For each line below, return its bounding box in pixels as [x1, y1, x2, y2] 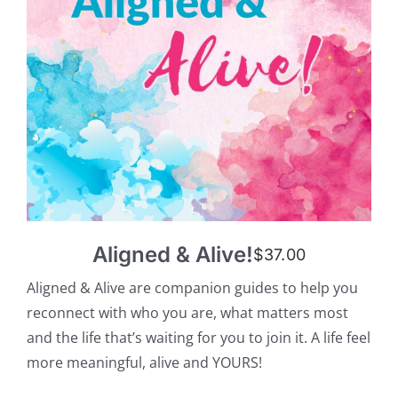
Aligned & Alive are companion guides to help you [26, 278, 358, 298]
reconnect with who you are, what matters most [26, 303, 348, 323]
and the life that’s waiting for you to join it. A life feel [26, 328, 370, 348]
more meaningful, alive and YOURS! [26, 353, 262, 373]
